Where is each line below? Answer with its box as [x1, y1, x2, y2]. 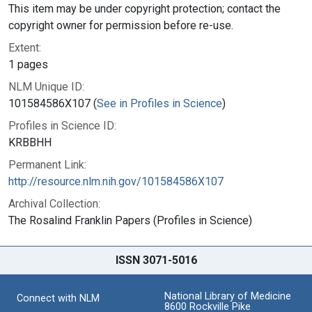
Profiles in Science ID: [8, 118, 116, 132]
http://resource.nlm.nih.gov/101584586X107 [8, 174, 224, 188]
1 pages [8, 57, 48, 71]
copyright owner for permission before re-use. [8, 18, 233, 32]
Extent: [8, 40, 41, 54]
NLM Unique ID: [8, 79, 84, 93]
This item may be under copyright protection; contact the [8, 1, 281, 15]
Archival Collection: [8, 196, 100, 210]
